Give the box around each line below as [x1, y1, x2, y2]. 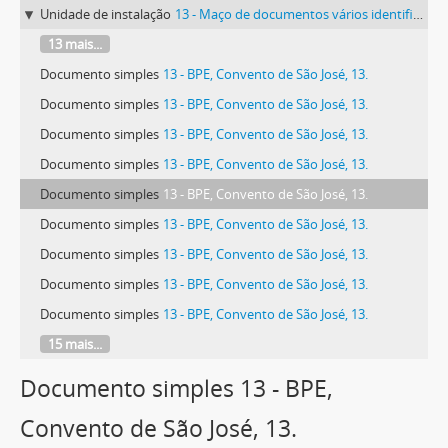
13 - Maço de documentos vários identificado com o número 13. [175, 5, 413, 24]
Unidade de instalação [40, 5, 171, 24]
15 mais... [48, 335, 102, 354]
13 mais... [48, 35, 102, 54]
